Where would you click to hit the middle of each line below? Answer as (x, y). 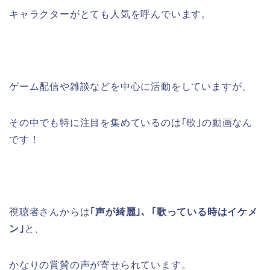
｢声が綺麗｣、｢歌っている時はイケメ (174, 212)
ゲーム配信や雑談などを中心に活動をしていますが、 (131, 87)
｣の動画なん (225, 123)
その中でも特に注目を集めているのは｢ (98, 123)
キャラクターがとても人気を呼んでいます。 (110, 14)
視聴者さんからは (50, 212)
